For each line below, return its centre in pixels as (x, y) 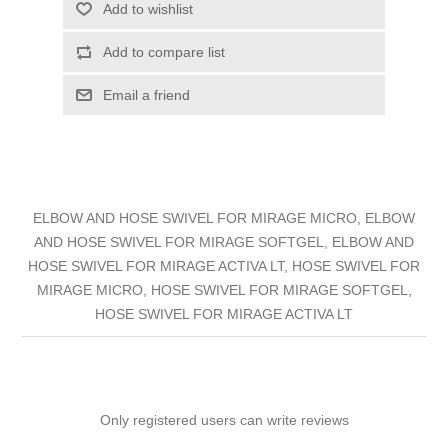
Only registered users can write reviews (224, 419)
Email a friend (146, 94)
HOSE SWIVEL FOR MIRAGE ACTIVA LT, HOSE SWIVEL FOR (224, 265)
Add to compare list (163, 51)
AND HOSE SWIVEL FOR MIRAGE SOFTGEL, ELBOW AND (224, 241)
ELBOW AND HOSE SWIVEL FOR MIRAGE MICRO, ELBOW (224, 217)
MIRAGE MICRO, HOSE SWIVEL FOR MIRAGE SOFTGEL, (224, 289)
